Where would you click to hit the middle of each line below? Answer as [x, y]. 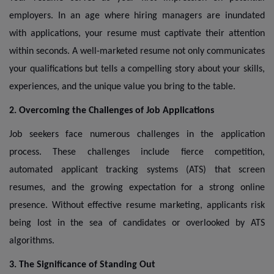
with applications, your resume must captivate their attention [137, 33]
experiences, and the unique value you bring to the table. [122, 87]
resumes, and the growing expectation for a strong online [137, 187]
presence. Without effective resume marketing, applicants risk [137, 205]
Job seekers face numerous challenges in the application [137, 134]
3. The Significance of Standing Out [82, 265]
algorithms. [32, 241]
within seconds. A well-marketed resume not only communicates [137, 51]
